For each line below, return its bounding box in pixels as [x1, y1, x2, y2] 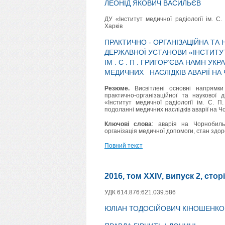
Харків [104, 23, 123, 30]
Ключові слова [104, 121, 152, 128]
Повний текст [104, 142, 143, 149]
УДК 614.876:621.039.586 [104, 189, 176, 196]
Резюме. [104, 85, 130, 92]
